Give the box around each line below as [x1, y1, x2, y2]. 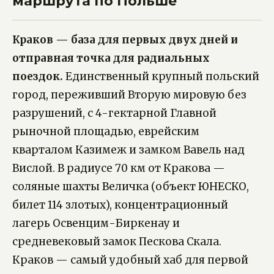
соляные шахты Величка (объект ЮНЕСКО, [12, 180, 249, 194]
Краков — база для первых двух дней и [12, 33, 238, 47]
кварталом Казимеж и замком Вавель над [12, 143, 245, 157]
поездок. [12, 70, 63, 84]
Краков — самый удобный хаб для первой [12, 253, 248, 267]
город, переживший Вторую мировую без [12, 88, 246, 102]
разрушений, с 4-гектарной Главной [12, 106, 217, 120]
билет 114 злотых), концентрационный [12, 198, 228, 212]
